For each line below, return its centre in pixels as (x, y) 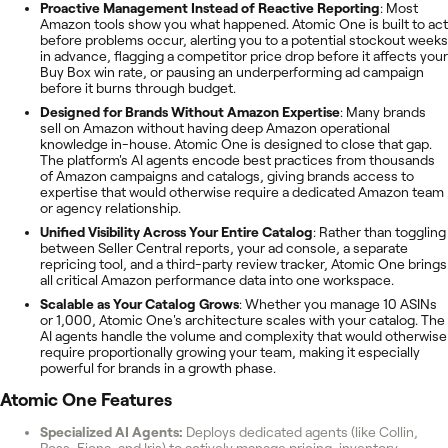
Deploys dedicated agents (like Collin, (300, 431)
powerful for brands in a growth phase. (158, 367)
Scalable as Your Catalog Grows (139, 303)
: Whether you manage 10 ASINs (338, 303)
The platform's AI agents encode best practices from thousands (237, 159)
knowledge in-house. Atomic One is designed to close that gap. (236, 143)
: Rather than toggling (379, 231)
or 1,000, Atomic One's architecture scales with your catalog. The (242, 319)
